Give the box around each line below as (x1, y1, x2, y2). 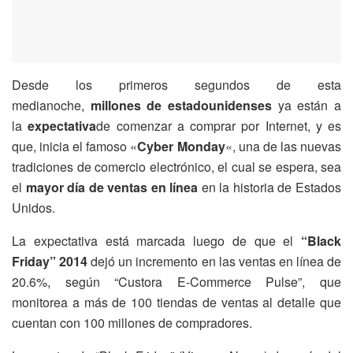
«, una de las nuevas (225, 137, 342, 156)
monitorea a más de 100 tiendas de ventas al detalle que (12, 293, 341, 312)
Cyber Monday (137, 137, 225, 156)
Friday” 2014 (12, 252, 88, 271)
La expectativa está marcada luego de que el (12, 232, 301, 251)
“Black (301, 232, 341, 251)
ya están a (272, 96, 342, 115)
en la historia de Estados (198, 178, 342, 197)
